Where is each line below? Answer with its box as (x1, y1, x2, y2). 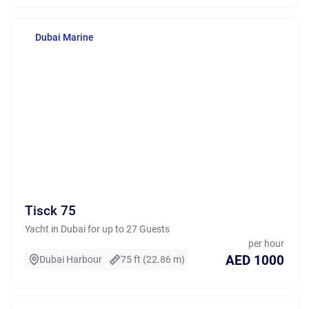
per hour (248, 238, 285, 250)
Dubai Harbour (39, 253, 103, 265)
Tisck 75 (24, 203, 76, 219)
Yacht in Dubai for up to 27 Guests (24, 223, 170, 235)
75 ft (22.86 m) (120, 253, 185, 265)
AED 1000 (226, 252, 285, 268)
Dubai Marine (34, 31, 94, 43)
